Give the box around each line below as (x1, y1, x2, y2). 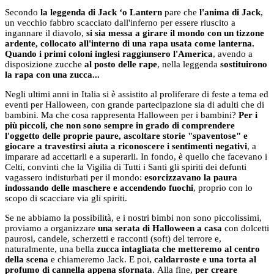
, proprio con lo (193, 182, 253, 193)
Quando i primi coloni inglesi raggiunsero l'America (5, 48, 213, 59)
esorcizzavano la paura (144, 172, 237, 182)
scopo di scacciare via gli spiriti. (5, 193, 127, 203)
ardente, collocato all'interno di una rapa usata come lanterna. (5, 38, 254, 48)
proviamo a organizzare (5, 223, 98, 233)
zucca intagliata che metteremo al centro (97, 243, 260, 254)
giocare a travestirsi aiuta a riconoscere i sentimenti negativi (5, 141, 247, 151)
